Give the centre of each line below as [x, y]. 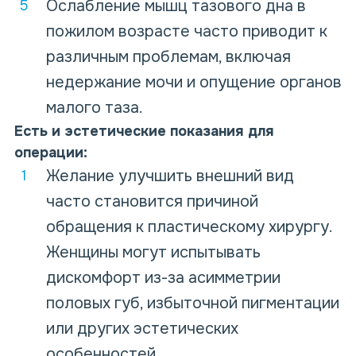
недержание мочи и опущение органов [194, 83]
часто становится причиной [152, 202]
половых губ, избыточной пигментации [193, 304]
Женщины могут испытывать [153, 253]
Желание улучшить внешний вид [170, 176]
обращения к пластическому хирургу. [189, 227]
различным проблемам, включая [168, 57]
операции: [51, 153]
